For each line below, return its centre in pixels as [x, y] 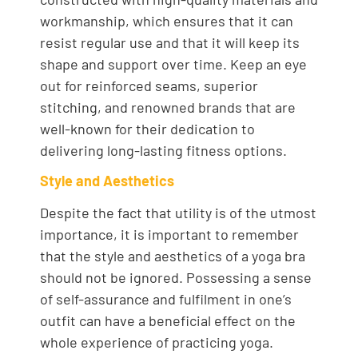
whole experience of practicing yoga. [157, 342]
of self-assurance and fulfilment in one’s [166, 298]
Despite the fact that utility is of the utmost [178, 212]
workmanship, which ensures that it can [167, 20]
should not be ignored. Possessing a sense [176, 277]
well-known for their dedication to [147, 128]
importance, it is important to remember [169, 234]
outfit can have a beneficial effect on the [168, 320]
